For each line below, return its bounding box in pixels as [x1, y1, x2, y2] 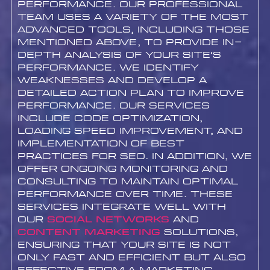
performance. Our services [17, 99, 210, 111]
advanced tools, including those [17, 24, 250, 36]
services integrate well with [17, 201, 226, 213]
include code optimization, [17, 112, 202, 124]
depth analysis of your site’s [17, 49, 221, 61]
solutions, [160, 226, 238, 238]
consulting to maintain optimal [17, 175, 238, 187]
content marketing [17, 226, 160, 238]
